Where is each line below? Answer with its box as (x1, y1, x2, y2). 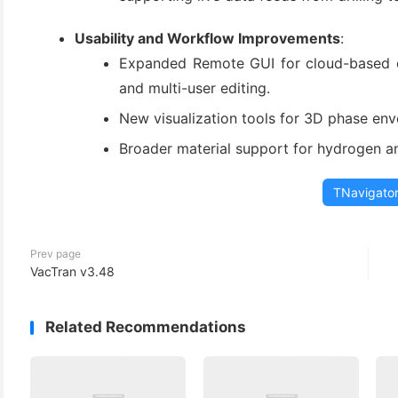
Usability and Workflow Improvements (75, 29, 340, 47)
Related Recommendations (45, 318, 246, 336)
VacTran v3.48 (30, 264, 115, 279)
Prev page (30, 247, 81, 260)
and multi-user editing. (119, 79, 270, 97)
